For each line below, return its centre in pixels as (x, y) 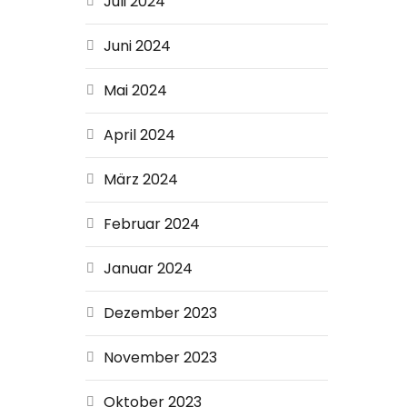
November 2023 (160, 357)
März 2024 (140, 179)
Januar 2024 (148, 268)
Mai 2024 (135, 90)
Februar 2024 (151, 224)
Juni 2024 (137, 46)
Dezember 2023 (160, 313)
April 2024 (139, 135)
